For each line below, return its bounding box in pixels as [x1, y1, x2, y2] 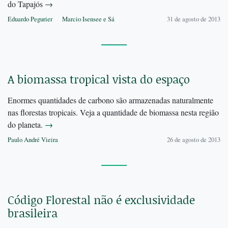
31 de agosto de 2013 [167, 14, 220, 24]
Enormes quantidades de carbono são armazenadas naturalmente [8, 95, 213, 106]
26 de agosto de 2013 [167, 135, 220, 145]
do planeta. [8, 119, 45, 130]
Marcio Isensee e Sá [62, 14, 115, 24]
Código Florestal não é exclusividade [8, 192, 195, 208]
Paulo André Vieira [8, 135, 58, 145]
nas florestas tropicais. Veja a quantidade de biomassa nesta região [8, 107, 219, 118]
